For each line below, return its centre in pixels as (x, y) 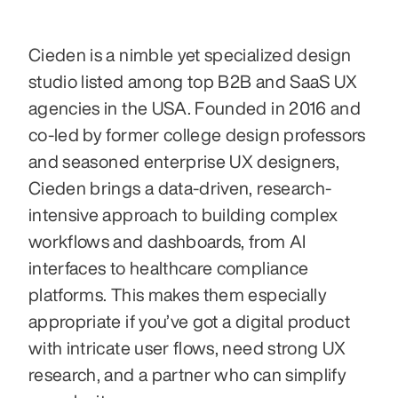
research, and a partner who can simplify (188, 374)
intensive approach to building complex (183, 214)
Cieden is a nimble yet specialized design (190, 54)
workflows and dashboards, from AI (167, 241)
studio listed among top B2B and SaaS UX (193, 81)
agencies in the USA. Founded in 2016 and (195, 107)
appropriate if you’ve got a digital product (190, 321)
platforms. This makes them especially (178, 294)
